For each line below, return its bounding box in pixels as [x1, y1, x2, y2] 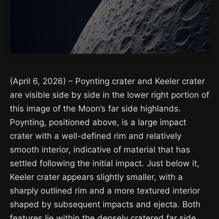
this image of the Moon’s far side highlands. [10, 104, 181, 113]
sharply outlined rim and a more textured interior [10, 186, 200, 196]
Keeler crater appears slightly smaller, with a [10, 172, 183, 182]
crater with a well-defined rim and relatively [10, 131, 181, 141]
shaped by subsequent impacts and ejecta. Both [10, 199, 200, 209]
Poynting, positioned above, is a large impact [10, 117, 186, 127]
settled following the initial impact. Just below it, [10, 158, 199, 168]
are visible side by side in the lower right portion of [10, 90, 209, 100]
